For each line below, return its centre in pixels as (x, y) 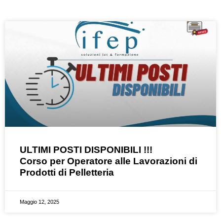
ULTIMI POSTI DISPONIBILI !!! (86, 149)
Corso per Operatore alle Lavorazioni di (109, 161)
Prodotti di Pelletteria (67, 172)
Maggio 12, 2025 (39, 202)
